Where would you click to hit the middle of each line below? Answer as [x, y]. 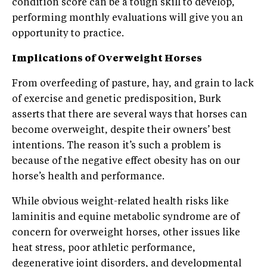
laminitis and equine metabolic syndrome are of [126, 218]
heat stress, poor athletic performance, [104, 249]
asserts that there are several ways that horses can [130, 115]
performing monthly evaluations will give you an [128, 18]
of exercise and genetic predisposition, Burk [117, 100]
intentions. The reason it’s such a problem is [117, 146]
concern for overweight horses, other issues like [126, 233]
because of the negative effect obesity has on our [126, 162]
